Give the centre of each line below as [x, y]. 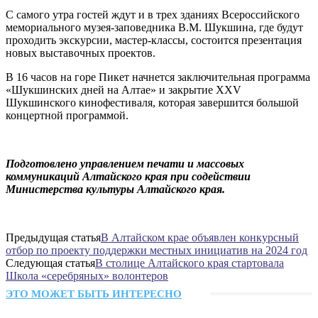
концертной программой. [67, 115]
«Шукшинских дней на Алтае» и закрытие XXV [124, 89]
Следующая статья [50, 263]
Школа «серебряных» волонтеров [87, 275]
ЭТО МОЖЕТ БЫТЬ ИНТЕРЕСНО [94, 294]
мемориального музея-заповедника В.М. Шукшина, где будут [154, 27]
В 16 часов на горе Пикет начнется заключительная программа [158, 77]
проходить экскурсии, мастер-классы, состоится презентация [154, 40]
